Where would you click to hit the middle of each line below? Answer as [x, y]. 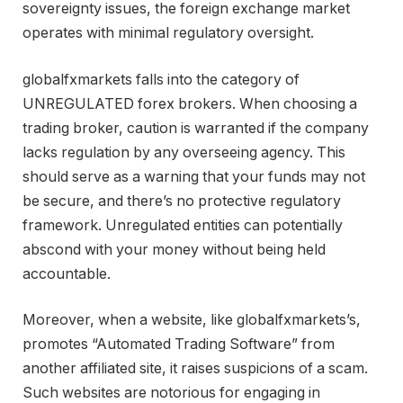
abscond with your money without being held [174, 249]
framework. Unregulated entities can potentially [183, 225]
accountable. [67, 273]
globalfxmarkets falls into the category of [161, 79]
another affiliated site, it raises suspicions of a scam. [195, 369]
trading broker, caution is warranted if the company [196, 128]
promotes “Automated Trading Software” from [179, 345]
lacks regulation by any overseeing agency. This [184, 152]
